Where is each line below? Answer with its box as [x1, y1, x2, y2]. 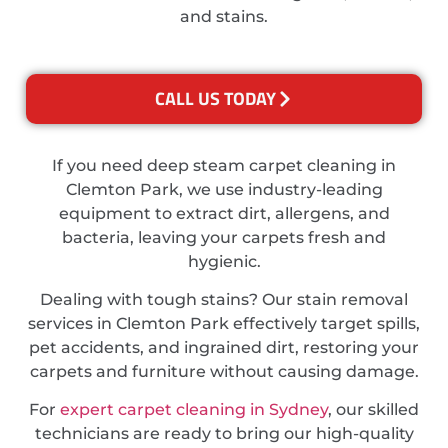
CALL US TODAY [154, 84, 276, 112]
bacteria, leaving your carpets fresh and [62, 227, 386, 247]
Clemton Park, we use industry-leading [65, 179, 383, 199]
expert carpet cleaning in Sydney [60, 400, 328, 420]
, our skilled [328, 400, 419, 420]
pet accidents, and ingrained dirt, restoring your [29, 338, 419, 358]
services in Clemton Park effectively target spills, [28, 314, 420, 334]
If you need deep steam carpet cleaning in [52, 155, 396, 175]
